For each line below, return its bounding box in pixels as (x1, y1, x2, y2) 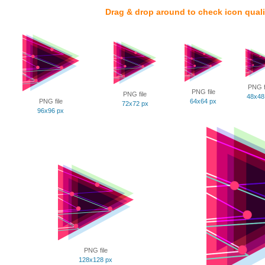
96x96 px (37, 107, 64, 114)
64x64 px (190, 98, 216, 105)
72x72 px (121, 100, 148, 107)
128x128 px (79, 256, 112, 263)
